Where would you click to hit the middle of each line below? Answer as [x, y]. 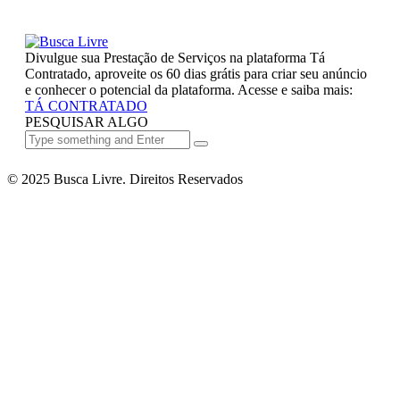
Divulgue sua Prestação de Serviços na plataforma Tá [175, 58]
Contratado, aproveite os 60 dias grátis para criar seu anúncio [196, 74]
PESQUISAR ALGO [87, 122]
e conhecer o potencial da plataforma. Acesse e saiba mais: [189, 90]
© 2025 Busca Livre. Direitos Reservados [125, 179]
